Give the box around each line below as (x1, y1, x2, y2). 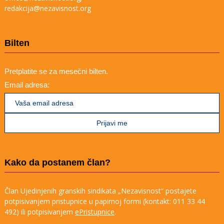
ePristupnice (74, 207, 114, 217)
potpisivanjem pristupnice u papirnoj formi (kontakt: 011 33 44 (4, 196, 205, 206)
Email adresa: (4, 80, 49, 89)
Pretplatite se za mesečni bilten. (4, 67, 108, 76)
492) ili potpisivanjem (4, 207, 75, 217)
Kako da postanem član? (4, 157, 110, 168)
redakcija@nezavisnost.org (4, 3, 91, 13)
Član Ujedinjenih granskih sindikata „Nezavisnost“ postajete (4, 186, 196, 196)
